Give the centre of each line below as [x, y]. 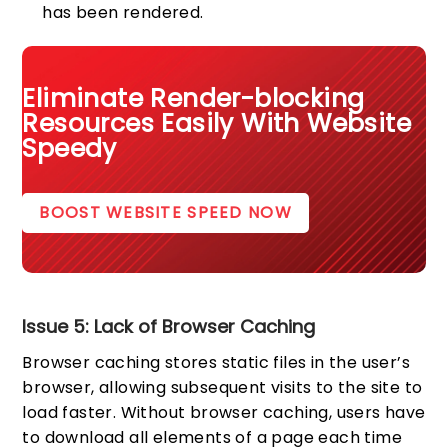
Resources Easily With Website [217, 123]
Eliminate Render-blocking [193, 98]
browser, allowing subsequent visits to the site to [222, 388]
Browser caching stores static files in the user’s [216, 363]
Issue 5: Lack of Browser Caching [169, 327]
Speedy [69, 148]
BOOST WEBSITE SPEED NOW [165, 213]
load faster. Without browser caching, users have [224, 413]
